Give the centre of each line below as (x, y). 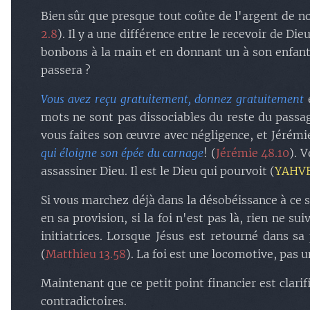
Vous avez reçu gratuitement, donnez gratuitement (172, 99)
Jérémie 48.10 (253, 153)
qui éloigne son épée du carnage (122, 153)
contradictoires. (83, 301)
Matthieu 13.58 (85, 254)
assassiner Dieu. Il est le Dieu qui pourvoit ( (157, 171)
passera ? (65, 70)
